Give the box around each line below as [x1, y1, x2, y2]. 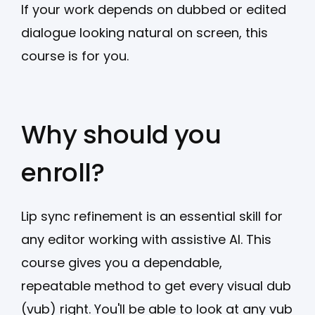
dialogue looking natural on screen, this [21, 23, 268, 41]
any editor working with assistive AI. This [21, 230, 271, 248]
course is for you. [21, 46, 132, 65]
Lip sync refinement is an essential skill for [21, 207, 283, 225]
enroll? [21, 154, 105, 191]
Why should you [21, 116, 221, 153]
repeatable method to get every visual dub [21, 276, 291, 295]
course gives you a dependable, [21, 253, 222, 271]
